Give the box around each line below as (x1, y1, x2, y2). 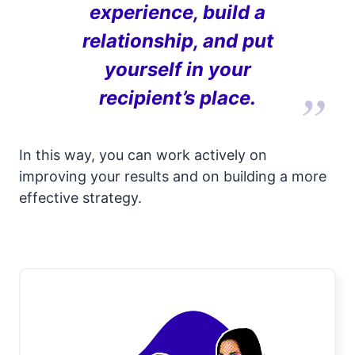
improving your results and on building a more (19, 167, 326, 185)
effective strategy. (19, 189, 142, 206)
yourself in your (104, 57, 251, 81)
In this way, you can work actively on (19, 146, 267, 163)
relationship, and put (82, 29, 273, 52)
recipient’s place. (99, 86, 256, 109)
